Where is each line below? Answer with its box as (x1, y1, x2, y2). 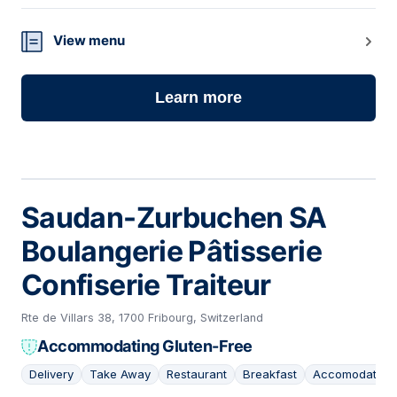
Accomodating (313, 367, 393, 382)
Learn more (155, 89, 242, 107)
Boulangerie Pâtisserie (21, 234, 322, 269)
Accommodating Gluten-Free (37, 337, 253, 356)
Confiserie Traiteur (21, 268, 271, 303)
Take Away (90, 367, 151, 382)
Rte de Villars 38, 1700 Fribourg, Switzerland (21, 311, 263, 325)
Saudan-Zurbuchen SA (21, 200, 327, 236)
